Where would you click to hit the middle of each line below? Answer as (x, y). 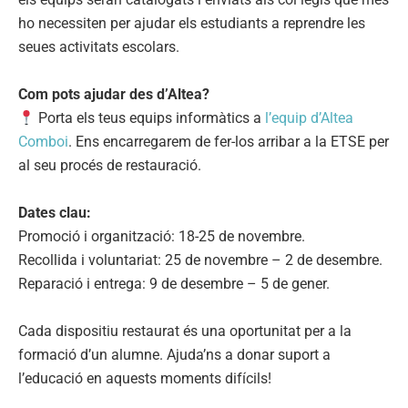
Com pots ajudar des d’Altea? (114, 95)
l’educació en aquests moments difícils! (145, 379)
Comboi (43, 142)
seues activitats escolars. (99, 47)
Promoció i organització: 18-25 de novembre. (162, 237)
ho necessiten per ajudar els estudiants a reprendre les (192, 24)
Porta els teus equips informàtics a (150, 118)
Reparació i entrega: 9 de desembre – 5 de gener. (174, 284)
